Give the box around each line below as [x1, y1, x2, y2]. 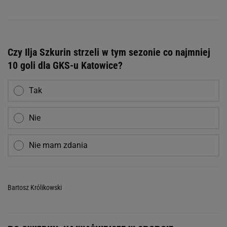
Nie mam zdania [29, 140, 88, 150]
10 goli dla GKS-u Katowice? [8, 59, 123, 72]
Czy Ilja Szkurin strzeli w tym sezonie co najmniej [8, 46, 210, 59]
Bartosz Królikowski [8, 183, 62, 192]
